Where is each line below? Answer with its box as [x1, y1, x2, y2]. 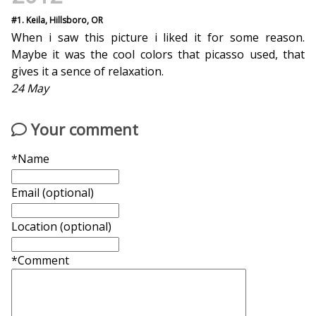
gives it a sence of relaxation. [11, 63, 164, 79]
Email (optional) [11, 185, 94, 201]
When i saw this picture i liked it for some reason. [11, 30, 305, 45]
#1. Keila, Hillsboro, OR [11, 14, 103, 26]
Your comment [27, 119, 138, 140]
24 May [11, 80, 49, 96]
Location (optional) [11, 219, 111, 235]
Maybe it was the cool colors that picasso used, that [11, 47, 305, 62]
